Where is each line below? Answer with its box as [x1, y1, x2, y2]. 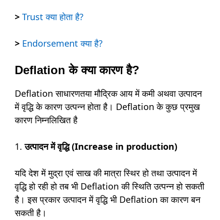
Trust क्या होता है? [22, 11, 83, 23]
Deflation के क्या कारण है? [15, 63, 143, 77]
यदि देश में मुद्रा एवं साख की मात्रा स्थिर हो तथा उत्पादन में [15, 167, 197, 179]
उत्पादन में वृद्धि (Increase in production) [25, 140, 177, 153]
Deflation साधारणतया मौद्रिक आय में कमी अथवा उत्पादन [15, 87, 202, 100]
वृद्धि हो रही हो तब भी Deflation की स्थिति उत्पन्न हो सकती [15, 180, 204, 192]
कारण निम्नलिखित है [15, 114, 78, 126]
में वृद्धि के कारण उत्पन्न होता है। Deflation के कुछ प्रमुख [15, 101, 200, 113]
